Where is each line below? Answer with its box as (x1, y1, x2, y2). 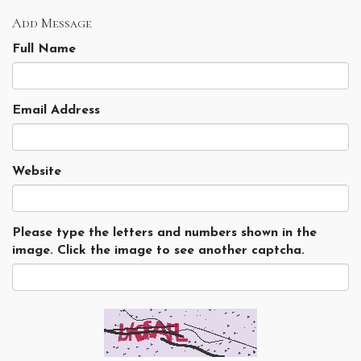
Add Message (12, 15, 92, 32)
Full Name (12, 43, 76, 56)
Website (12, 165, 61, 179)
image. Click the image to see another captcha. (12, 244, 305, 258)
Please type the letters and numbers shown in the (12, 226, 317, 240)
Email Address (12, 104, 100, 118)
